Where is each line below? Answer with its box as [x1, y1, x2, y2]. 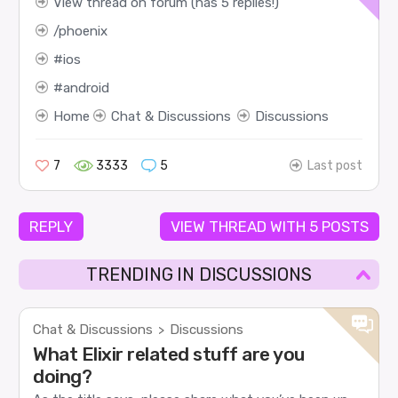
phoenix [58, 23, 107, 40]
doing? [33, 364, 92, 387]
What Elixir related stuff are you [33, 342, 305, 365]
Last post [307, 158, 363, 174]
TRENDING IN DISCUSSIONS [86, 264, 312, 286]
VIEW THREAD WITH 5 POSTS [170, 218, 369, 236]
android [62, 80, 109, 97]
